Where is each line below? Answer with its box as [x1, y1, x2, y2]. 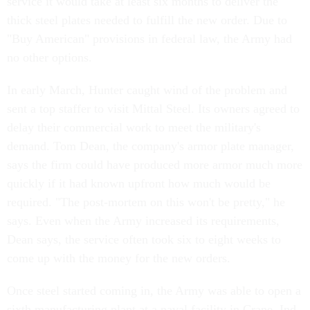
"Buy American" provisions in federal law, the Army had [7, 32, 292, 46]
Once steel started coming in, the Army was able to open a [7, 284, 301, 298]
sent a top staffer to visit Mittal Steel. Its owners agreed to [7, 102, 300, 116]
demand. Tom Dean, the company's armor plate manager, [7, 139, 294, 153]
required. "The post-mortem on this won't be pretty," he [7, 195, 285, 209]
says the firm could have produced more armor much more [7, 158, 302, 172]
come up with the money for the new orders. [7, 251, 230, 265]
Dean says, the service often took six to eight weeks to [7, 232, 281, 246]
